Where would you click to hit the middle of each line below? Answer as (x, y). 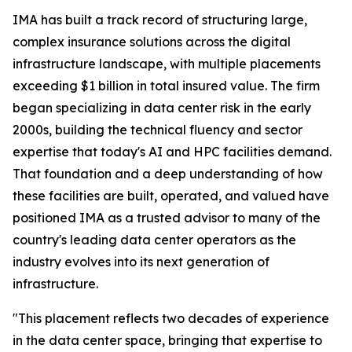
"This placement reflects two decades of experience (171, 318)
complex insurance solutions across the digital (152, 42)
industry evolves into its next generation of (141, 262)
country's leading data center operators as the (154, 240)
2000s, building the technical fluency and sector (158, 130)
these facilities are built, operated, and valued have (171, 196)
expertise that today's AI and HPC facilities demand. (172, 152)
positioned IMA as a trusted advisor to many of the (167, 218)
